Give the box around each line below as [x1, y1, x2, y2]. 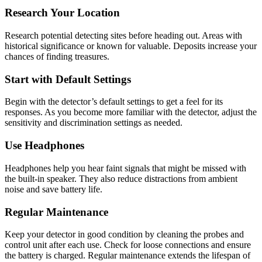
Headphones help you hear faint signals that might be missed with [5, 163, 246, 173]
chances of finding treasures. [5, 51, 109, 61]
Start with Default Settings [5, 73, 131, 85]
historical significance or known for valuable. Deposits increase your [5, 41, 257, 51]
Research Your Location [5, 6, 120, 19]
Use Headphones [5, 139, 84, 152]
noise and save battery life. [5, 184, 102, 194]
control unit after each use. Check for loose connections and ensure [5, 240, 251, 250]
